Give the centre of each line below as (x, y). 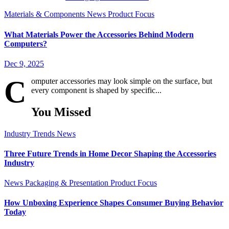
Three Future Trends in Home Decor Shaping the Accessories (110, 153)
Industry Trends (30, 133)
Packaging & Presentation (68, 183)
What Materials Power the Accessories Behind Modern (99, 34)
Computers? (26, 43)
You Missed (61, 112)
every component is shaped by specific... (96, 90)
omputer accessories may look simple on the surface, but (122, 81)
